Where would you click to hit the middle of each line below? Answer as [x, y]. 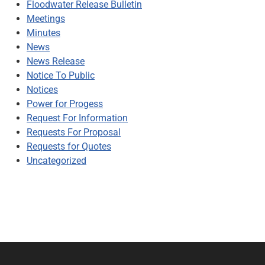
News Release [56, 61]
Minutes [43, 33]
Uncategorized [56, 160]
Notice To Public [61, 75]
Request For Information [77, 118]
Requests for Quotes [69, 146]
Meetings [46, 18]
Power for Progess [65, 104]
